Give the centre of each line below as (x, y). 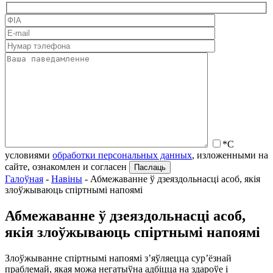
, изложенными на (230, 155)
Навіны (67, 179)
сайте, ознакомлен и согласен (66, 167)
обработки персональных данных (122, 155)
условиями (29, 155)
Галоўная (24, 179)
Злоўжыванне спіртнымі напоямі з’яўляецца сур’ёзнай (118, 258)
